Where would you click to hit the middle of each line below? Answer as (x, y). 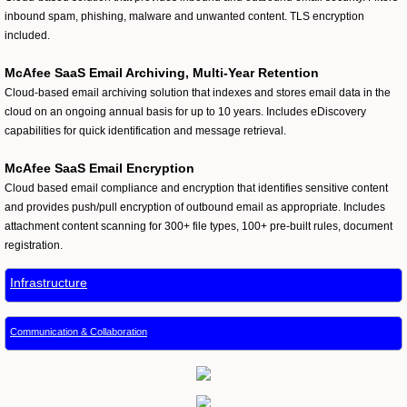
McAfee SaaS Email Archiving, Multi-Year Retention (162, 73)
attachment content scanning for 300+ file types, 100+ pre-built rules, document (199, 227)
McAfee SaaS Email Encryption (99, 169)
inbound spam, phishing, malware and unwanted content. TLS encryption (184, 17)
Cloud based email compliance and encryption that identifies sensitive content (196, 189)
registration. (34, 246)
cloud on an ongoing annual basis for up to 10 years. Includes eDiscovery (185, 112)
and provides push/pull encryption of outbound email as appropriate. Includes (195, 208)
